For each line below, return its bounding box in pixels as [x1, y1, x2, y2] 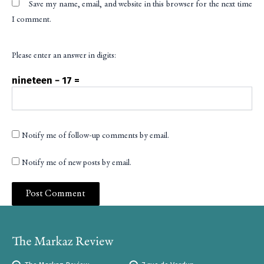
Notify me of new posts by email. [22, 159, 131, 167]
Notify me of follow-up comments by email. [22, 131, 169, 140]
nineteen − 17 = [12, 74, 80, 86]
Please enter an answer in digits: [12, 51, 116, 60]
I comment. [12, 15, 51, 24]
